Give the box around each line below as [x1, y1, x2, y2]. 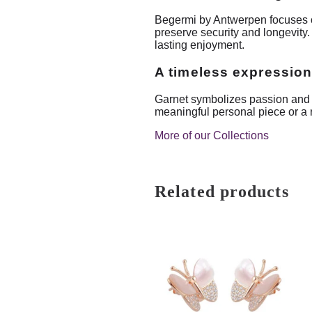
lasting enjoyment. [155, 39, 244, 52]
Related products [155, 182, 289, 201]
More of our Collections [155, 129, 269, 141]
